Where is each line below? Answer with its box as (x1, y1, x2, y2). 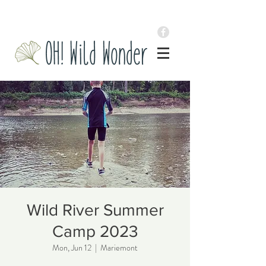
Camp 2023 (52, 222, 138, 240)
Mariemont (100, 242, 138, 254)
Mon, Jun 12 (52, 242, 91, 254)
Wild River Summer (26, 201, 164, 219)
